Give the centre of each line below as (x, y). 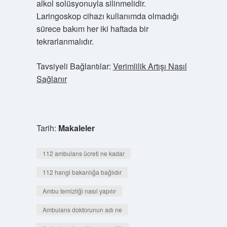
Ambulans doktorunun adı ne (82, 210)
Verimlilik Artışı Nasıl (150, 66)
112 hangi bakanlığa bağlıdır (82, 172)
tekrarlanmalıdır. (65, 41)
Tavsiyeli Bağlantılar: (74, 66)
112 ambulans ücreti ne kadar (83, 153)
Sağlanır (51, 79)
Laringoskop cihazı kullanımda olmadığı (107, 16)
